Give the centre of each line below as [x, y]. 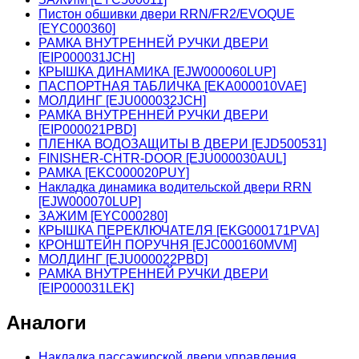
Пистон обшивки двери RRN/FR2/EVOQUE [167, 14]
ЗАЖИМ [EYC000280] [103, 216]
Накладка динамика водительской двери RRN [175, 187]
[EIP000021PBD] [87, 129]
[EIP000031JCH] [87, 57]
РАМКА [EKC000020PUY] [114, 172]
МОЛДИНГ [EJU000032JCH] [122, 100]
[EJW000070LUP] [90, 201]
